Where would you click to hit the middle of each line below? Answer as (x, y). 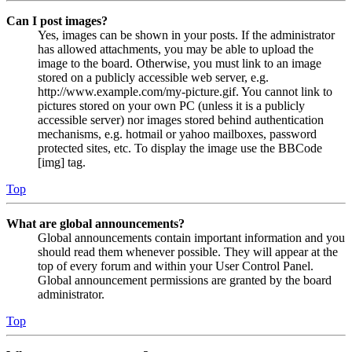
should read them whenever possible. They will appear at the (188, 251)
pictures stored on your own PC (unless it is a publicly (171, 105)
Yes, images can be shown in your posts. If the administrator (186, 35)
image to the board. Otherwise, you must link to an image (180, 63)
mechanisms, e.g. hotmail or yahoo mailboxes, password (177, 134)
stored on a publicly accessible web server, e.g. (153, 77)
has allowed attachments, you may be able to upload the (176, 49)
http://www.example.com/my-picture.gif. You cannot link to (185, 91)
